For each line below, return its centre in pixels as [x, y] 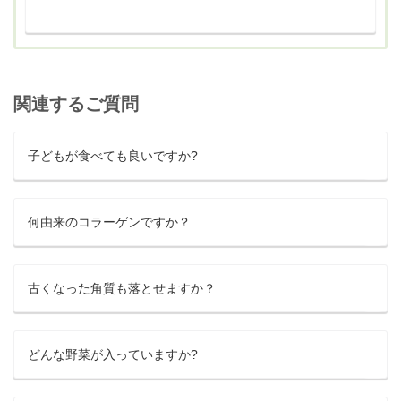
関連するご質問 [76, 104]
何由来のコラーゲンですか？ [109, 222]
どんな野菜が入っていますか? [119, 354]
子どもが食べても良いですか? [119, 156]
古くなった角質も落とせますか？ [122, 288]
